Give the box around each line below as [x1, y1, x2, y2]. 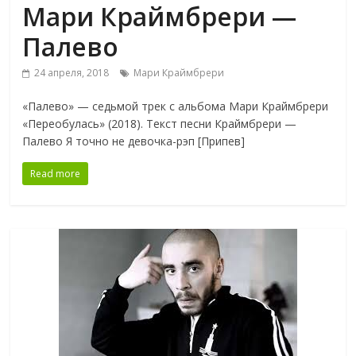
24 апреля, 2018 [34, 66, 110, 80]
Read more [30, 167, 81, 181]
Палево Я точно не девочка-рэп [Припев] [22, 133, 246, 149]
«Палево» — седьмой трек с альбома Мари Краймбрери [22, 99, 329, 114]
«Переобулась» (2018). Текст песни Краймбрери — [22, 116, 297, 132]
